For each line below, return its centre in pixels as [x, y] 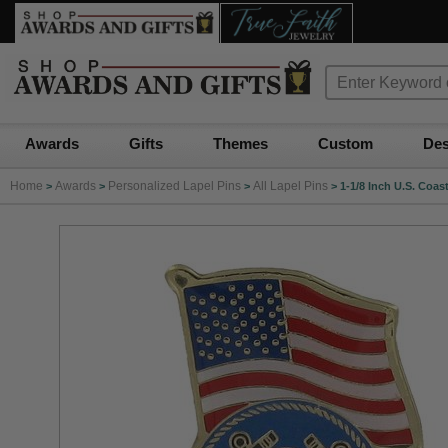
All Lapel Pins [290, 186]
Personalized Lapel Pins [174, 186]
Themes [240, 143]
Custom [345, 143]
